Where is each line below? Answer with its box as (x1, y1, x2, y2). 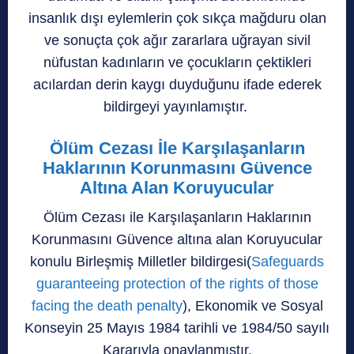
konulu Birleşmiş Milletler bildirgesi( (30, 253, 251, 269)
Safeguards (251, 253, 324, 269)
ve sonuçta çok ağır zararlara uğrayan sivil (43, 32, 311, 48)
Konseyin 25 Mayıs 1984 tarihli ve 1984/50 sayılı (24, 319, 330, 336)
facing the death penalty (31, 297, 183, 314)
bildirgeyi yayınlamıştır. (103, 98, 251, 115)
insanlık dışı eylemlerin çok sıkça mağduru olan (28, 9, 326, 26)
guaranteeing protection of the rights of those (36, 275, 318, 292)
